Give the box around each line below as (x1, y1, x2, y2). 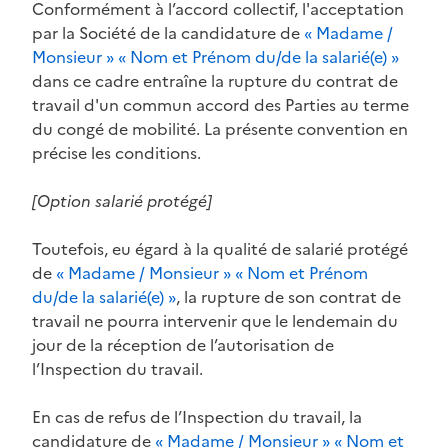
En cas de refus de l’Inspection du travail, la (32, 404, 362, 429)
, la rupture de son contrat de (176, 284, 401, 309)
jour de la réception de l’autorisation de (32, 332, 334, 357)
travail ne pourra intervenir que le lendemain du (32, 308, 398, 333)
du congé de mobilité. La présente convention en (32, 116, 408, 141)
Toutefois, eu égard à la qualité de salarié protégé (32, 236, 408, 261)
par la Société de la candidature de (32, 20, 304, 45)
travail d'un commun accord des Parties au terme (32, 92, 409, 117)
